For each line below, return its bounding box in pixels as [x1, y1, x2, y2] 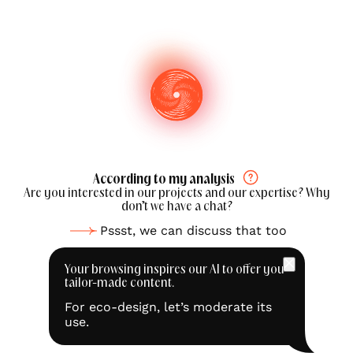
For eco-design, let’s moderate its [64, 299, 272, 315]
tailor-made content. [64, 277, 174, 290]
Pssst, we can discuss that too [99, 223, 287, 239]
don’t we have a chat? [121, 201, 232, 214]
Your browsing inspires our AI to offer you [64, 264, 284, 277]
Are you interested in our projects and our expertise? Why [23, 188, 330, 200]
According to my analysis [93, 174, 235, 187]
